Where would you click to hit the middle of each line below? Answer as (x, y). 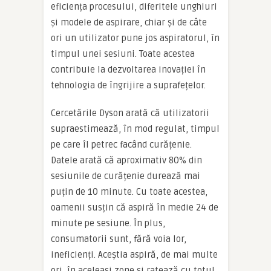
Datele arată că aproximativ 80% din (126, 161)
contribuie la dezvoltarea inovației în (128, 70)
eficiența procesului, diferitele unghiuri (134, 7)
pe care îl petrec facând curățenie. (121, 145)
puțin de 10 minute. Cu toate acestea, (129, 192)
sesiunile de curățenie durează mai (126, 176)
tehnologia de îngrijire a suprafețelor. (128, 86)
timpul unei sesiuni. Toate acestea (123, 54)
